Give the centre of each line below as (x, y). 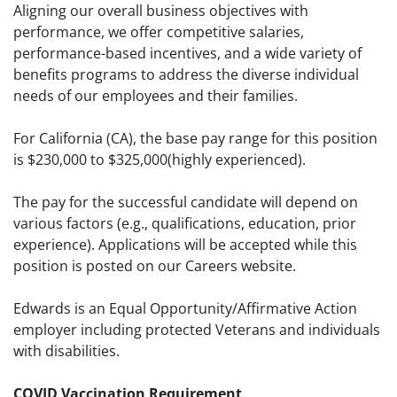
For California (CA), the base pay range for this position (195, 139)
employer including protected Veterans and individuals (197, 330)
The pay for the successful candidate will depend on (186, 202)
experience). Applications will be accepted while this (185, 245)
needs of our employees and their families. (156, 96)
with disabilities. (66, 351)
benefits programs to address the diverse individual (186, 75)
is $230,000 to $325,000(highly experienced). (160, 160)
